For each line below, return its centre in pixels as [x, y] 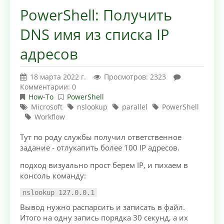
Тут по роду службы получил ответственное [101, 137]
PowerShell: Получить [96, 15]
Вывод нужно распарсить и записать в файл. [102, 207]
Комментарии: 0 [48, 87]
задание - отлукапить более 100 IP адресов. [100, 147]
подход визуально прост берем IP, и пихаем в [104, 165]
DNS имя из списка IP [94, 34]
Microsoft [47, 107]
